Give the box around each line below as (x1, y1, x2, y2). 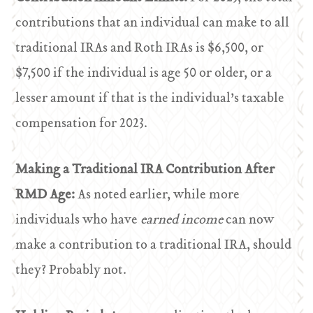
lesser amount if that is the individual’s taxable (15, 88, 285, 110)
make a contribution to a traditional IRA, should (15, 235, 292, 256)
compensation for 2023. (15, 113, 148, 135)
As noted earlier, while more (78, 184, 240, 206)
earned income (140, 210, 226, 231)
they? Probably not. (15, 260, 127, 282)
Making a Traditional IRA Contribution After (15, 159, 275, 181)
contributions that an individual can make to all (15, 13, 290, 34)
